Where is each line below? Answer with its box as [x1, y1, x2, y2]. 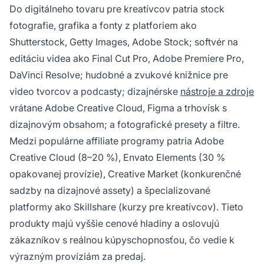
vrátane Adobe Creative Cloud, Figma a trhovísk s [9, 102, 227, 114]
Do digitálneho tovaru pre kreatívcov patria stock [9, 3, 225, 15]
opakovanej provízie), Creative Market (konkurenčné [9, 168, 241, 180]
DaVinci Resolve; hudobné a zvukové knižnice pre [9, 69, 228, 81]
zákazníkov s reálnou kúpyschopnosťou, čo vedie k [9, 234, 235, 246]
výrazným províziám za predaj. [9, 250, 146, 263]
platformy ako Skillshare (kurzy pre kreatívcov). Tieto [9, 201, 243, 213]
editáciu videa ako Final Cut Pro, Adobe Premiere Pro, [9, 52, 244, 65]
